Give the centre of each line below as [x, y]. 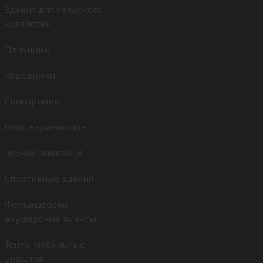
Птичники [27, 49]
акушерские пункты [50, 218]
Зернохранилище [44, 152]
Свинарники [32, 101]
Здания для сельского [54, 9]
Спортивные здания [49, 178]
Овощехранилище [45, 127]
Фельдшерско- [38, 204]
